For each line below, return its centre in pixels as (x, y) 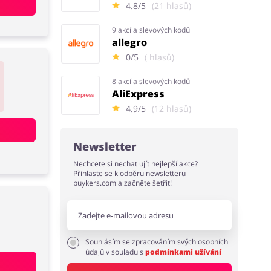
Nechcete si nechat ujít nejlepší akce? (136, 164)
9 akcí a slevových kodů (151, 30)
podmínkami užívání (184, 252)
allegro (130, 42)
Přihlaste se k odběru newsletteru (130, 173)
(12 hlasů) (171, 108)
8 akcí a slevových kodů (151, 81)
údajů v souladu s (116, 252)
